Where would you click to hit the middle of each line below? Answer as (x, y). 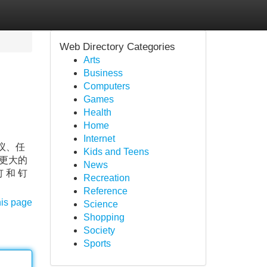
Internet (99, 139)
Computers (106, 86)
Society (99, 230)
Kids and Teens (116, 152)
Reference (105, 191)
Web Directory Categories (117, 46)
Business (103, 73)
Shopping (104, 217)
